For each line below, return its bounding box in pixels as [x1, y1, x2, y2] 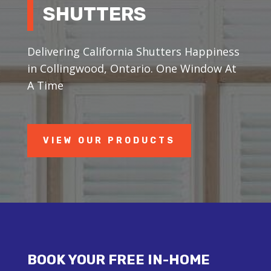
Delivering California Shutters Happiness [27, 44, 240, 59]
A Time [27, 77, 64, 93]
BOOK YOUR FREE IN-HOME [27, 251, 210, 268]
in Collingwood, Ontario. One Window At [27, 60, 237, 76]
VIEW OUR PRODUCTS [42, 135, 175, 146]
